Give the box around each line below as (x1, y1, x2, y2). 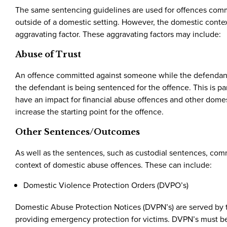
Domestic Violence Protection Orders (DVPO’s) (23, 179, 188, 191)
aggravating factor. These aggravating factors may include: (15, 28, 221, 40)
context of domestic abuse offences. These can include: (15, 159, 212, 170)
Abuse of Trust (15, 49, 81, 59)
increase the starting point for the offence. (15, 105, 164, 117)
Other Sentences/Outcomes (15, 126, 140, 137)
